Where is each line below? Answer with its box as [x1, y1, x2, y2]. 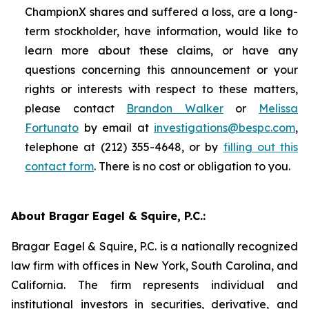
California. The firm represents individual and [11, 278, 298, 292]
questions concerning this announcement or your [25, 63, 298, 77]
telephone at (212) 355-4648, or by [25, 140, 223, 154]
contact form [25, 159, 94, 173]
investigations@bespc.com [154, 121, 295, 134]
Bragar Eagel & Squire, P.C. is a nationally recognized [11, 239, 298, 253]
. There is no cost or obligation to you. [94, 159, 290, 173]
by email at [79, 121, 154, 134]
